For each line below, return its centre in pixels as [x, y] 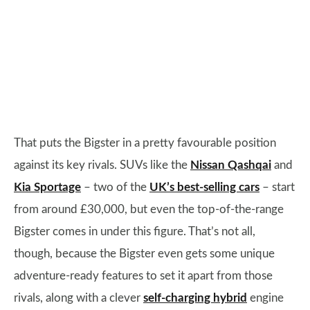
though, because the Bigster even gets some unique [144, 254]
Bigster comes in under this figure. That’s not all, [135, 231]
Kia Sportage [47, 187]
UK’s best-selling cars [204, 187]
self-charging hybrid [195, 298]
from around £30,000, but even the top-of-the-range [149, 209]
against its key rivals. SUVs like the [102, 165]
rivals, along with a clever [79, 298]
